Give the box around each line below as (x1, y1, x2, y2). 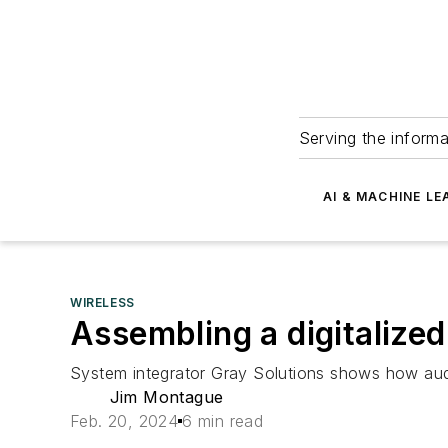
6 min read (182, 411, 264, 431)
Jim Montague (109, 387, 224, 407)
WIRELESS (70, 295, 135, 310)
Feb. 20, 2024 (70, 411, 179, 431)
